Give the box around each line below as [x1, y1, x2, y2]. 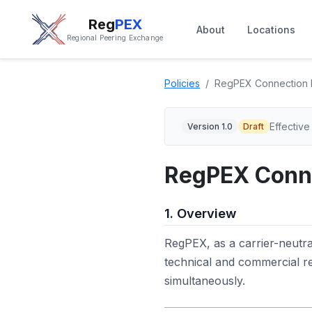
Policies [164, 77, 200, 89]
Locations [247, 23, 296, 36]
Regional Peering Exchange [67, 33, 164, 42]
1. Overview [164, 205, 236, 221]
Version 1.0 [187, 120, 233, 132]
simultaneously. [164, 273, 245, 288]
